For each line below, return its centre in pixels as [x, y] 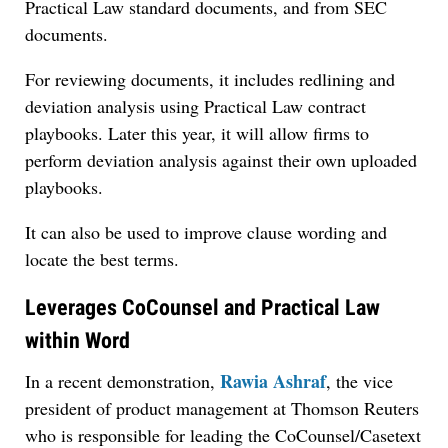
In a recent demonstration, [122, 381]
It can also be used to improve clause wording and [206, 232]
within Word [77, 341]
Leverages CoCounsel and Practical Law [202, 308]
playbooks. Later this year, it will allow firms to [197, 133]
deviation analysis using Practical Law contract [195, 106]
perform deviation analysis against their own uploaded [221, 160]
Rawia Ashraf [273, 381]
